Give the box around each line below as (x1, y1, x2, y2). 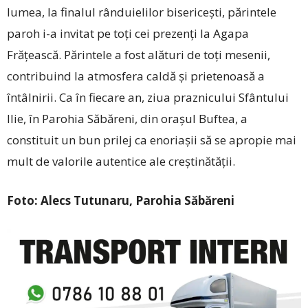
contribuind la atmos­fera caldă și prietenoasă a (7, 67, 265, 84)
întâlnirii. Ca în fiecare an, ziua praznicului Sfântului (7, 89, 289, 105)
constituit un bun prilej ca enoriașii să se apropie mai (7, 131, 296, 148)
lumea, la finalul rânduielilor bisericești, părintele (7, 3, 276, 20)
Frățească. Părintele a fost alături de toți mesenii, (7, 46, 270, 63)
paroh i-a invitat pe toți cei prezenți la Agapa (7, 25, 249, 41)
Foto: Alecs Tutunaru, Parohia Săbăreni (7, 192, 237, 208)
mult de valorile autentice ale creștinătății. (7, 153, 235, 169)
